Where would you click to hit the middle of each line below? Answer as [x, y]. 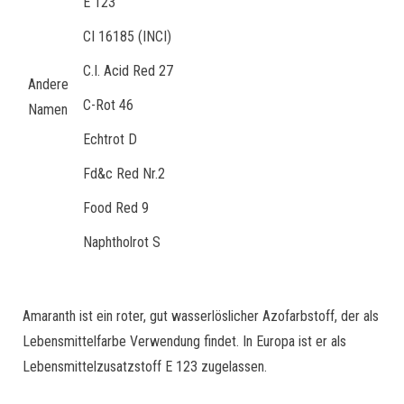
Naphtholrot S [122, 242]
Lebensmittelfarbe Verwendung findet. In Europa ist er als [184, 341]
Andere [48, 84]
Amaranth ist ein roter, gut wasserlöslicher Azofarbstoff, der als [201, 316]
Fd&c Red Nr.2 [124, 173]
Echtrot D [110, 139]
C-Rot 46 [108, 105]
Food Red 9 [116, 207]
